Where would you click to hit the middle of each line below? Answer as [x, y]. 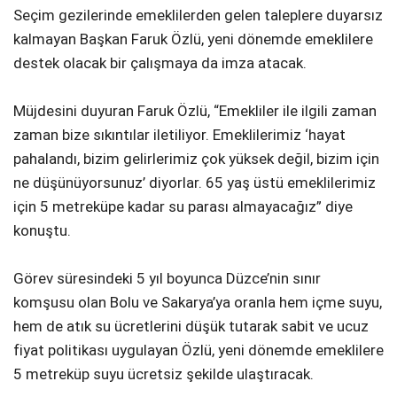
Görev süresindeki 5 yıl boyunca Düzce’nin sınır [167, 278]
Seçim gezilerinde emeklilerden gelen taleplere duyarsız [198, 15]
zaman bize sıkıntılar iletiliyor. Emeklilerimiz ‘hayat [179, 134]
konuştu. [42, 230]
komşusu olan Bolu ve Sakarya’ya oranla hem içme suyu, [198, 302]
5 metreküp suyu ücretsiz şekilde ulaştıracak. [163, 374]
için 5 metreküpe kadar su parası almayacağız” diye [183, 206]
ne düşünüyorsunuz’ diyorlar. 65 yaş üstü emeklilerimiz [195, 182]
